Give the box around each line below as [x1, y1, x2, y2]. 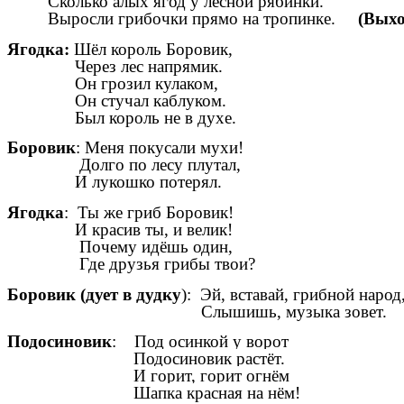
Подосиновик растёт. [7, 349, 285, 369]
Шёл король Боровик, [74, 39, 233, 59]
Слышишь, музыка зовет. [7, 301, 387, 321]
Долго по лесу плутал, [7, 155, 245, 175]
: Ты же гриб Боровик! [64, 202, 238, 222]
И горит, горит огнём [7, 366, 289, 386]
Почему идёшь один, [7, 236, 233, 256]
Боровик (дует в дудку [7, 284, 181, 304]
